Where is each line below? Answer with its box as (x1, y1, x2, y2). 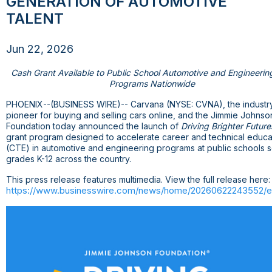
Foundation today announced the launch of (6, 121, 181, 132)
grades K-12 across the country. (6, 154, 131, 165)
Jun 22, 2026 (6, 42, 73, 56)
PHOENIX (6, 99, 43, 110)
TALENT (6, 10, 64, 28)
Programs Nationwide (109, 78, 195, 89)
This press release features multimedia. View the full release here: (6, 174, 270, 185)
